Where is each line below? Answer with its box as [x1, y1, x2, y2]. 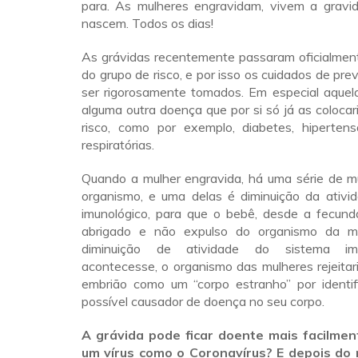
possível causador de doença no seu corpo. [82, 293, 324, 309]
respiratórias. [82, 137, 154, 153]
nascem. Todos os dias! [82, 15, 213, 31]
